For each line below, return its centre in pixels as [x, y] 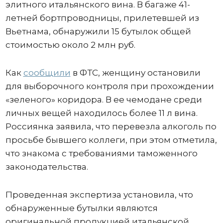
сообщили [47, 72]
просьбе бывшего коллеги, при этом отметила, [111, 140]
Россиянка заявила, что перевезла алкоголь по [111, 126]
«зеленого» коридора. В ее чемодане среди [104, 99]
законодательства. [47, 167]
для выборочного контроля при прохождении [110, 86]
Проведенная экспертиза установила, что [99, 194]
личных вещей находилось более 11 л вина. [101, 113]
